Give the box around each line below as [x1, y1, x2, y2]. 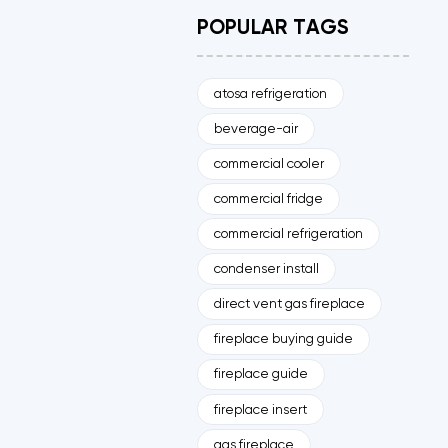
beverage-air [213, 121, 298, 136]
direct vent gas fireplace [213, 297, 365, 312]
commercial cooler [213, 156, 324, 171]
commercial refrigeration [213, 227, 363, 242]
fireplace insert [213, 402, 307, 417]
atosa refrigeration [213, 86, 327, 101]
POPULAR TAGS [196, 17, 350, 39]
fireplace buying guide [213, 332, 353, 347]
